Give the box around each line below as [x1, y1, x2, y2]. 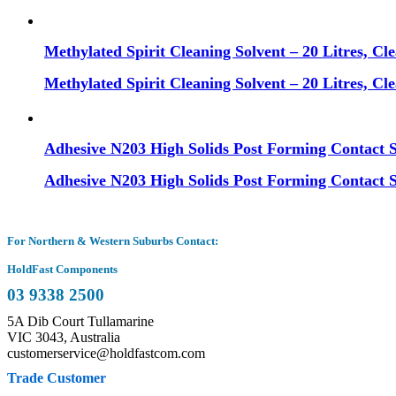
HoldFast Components [7, 262, 118, 276]
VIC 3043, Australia [7, 329, 120, 345]
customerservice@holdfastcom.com [7, 345, 205, 361]
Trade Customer [7, 369, 106, 385]
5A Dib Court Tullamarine [7, 313, 154, 329]
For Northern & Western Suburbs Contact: [7, 233, 218, 247]
